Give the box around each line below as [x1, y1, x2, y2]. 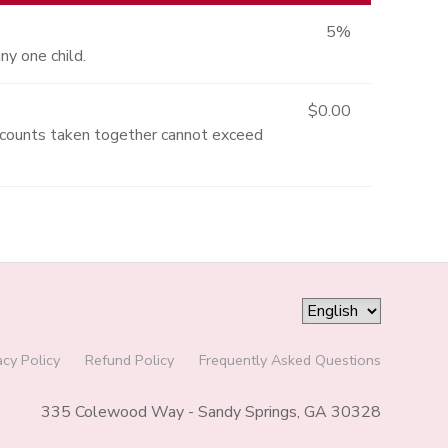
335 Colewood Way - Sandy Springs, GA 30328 [40, 400, 381, 423]
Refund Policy [84, 349, 174, 370]
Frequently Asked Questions [198, 349, 381, 370]
